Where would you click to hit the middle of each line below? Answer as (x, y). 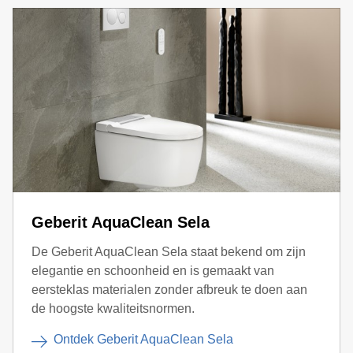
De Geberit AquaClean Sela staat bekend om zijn (169, 251)
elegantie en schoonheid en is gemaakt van (153, 270)
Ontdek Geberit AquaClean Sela (143, 339)
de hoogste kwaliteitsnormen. (113, 308)
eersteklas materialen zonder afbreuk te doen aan (169, 289)
